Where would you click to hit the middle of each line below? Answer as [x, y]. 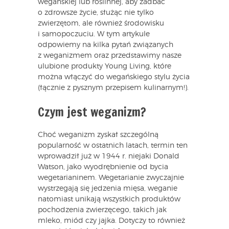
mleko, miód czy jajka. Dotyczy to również [111, 221]
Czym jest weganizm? [92, 112]
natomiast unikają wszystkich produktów [109, 199]
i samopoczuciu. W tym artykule [94, 34]
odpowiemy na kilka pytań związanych [106, 45]
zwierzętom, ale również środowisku [101, 23]
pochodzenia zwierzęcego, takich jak [102, 210]
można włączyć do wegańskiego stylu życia [114, 77]
